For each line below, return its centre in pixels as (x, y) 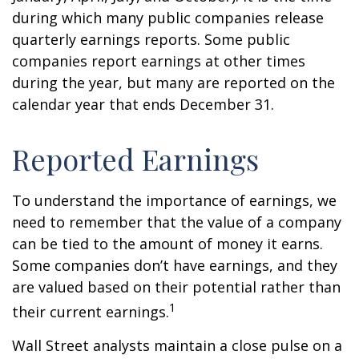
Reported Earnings (135, 159)
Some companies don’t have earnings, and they (175, 265)
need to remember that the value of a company (177, 222)
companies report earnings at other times (159, 61)
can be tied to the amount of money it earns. (167, 244)
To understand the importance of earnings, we (174, 200)
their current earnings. (91, 312)
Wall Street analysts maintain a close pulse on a (177, 345)
